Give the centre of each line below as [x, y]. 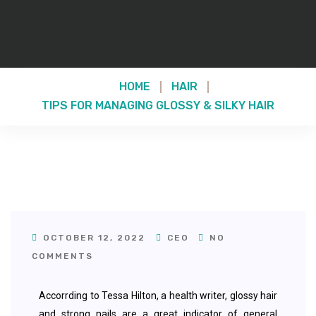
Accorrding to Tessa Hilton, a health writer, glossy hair [158, 296]
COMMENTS [62, 256]
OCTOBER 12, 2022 [94, 238]
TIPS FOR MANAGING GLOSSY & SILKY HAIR [158, 105]
